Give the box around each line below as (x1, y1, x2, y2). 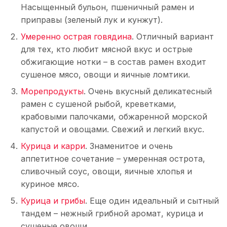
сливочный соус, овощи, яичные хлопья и (21, 166, 192, 177)
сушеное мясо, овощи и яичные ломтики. (21, 69, 190, 80)
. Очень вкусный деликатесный (84, 86, 212, 97)
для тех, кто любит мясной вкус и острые (21, 44, 193, 55)
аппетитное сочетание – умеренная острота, (21, 154, 205, 164)
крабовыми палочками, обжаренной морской (21, 111, 207, 122)
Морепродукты (21, 86, 84, 97)
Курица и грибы (21, 196, 85, 206)
